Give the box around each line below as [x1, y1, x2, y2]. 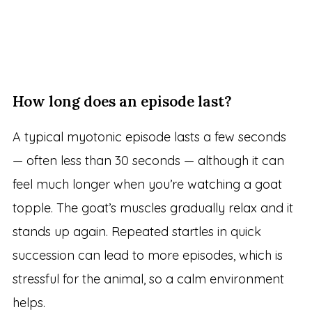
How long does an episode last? [12, 91, 232, 111]
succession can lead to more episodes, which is [12, 247, 283, 263]
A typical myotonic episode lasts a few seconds [12, 128, 286, 145]
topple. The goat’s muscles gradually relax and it [12, 199, 293, 216]
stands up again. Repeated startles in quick [12, 223, 261, 240]
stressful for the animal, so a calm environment [12, 270, 284, 287]
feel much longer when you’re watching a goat [12, 175, 282, 192]
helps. [12, 294, 45, 311]
